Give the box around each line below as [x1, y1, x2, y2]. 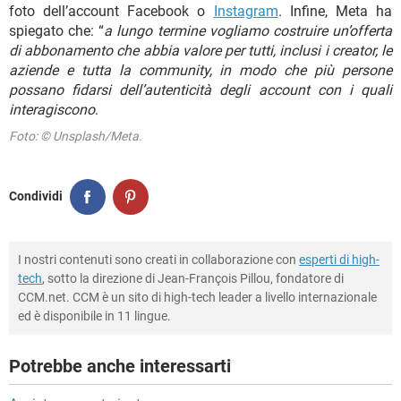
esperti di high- [299, 252, 380, 267]
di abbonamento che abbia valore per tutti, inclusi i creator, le [9, 41, 392, 59]
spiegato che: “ [9, 21, 105, 39]
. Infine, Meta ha [277, 2, 393, 20]
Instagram [213, 2, 278, 20]
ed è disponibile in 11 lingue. [18, 308, 171, 323]
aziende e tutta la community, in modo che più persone [9, 61, 392, 79]
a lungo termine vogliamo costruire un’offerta [104, 21, 393, 39]
